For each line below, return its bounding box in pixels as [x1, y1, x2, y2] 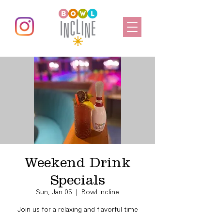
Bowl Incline [81, 189, 119, 196]
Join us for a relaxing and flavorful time [17, 207, 138, 214]
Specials [50, 172, 105, 187]
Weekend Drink [24, 155, 131, 170]
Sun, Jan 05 [36, 189, 72, 196]
